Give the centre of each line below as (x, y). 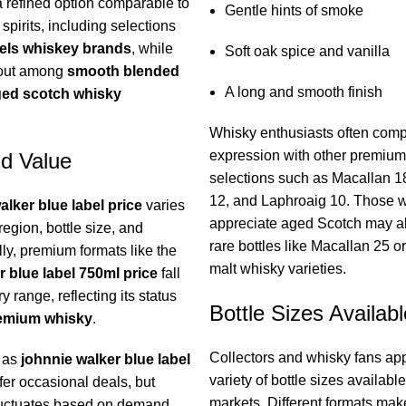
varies (163, 206)
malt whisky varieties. (277, 269)
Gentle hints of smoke (294, 11)
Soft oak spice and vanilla (307, 52)
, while (152, 49)
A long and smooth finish (303, 92)
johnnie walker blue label (105, 360)
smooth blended (123, 72)
